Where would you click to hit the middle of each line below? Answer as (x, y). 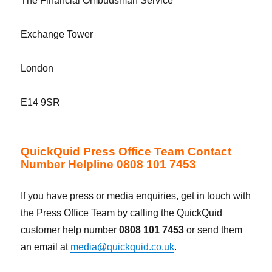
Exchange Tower (57, 35)
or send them (213, 230)
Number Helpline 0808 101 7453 (109, 165)
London (37, 69)
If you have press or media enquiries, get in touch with (136, 196)
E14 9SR (41, 103)
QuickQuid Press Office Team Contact (126, 152)
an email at (46, 247)
